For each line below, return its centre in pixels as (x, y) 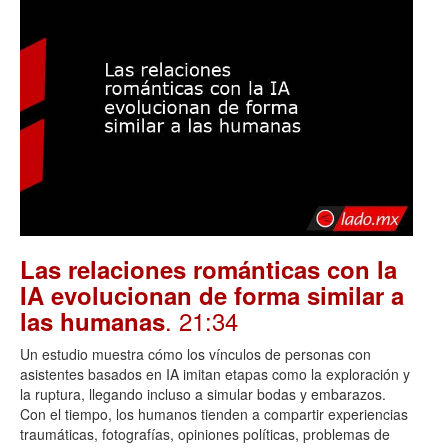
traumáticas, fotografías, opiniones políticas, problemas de (205, 434)
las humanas (92, 321)
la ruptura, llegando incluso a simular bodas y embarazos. (203, 394)
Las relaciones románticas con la (208, 269)
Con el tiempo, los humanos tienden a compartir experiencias (214, 414)
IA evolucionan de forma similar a (212, 295)
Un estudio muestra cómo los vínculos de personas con (195, 354)
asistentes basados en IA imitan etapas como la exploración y (215, 374)
